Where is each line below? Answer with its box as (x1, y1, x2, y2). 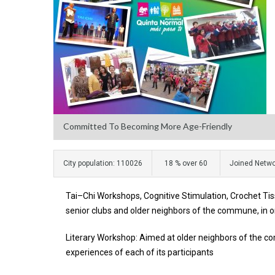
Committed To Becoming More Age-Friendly (63, 121, 232, 131)
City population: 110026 (63, 159, 142, 168)
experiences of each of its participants (66, 247, 214, 257)
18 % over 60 (165, 159, 207, 168)
